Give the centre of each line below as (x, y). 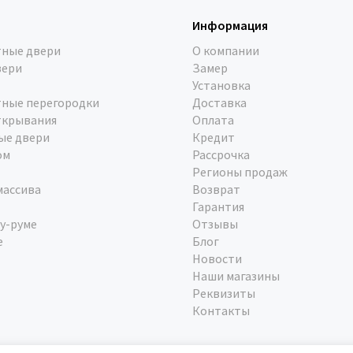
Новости (217, 258)
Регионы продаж (240, 172)
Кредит (214, 137)
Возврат (216, 189)
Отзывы (215, 224)
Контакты (221, 310)
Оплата (213, 120)
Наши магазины (236, 276)
